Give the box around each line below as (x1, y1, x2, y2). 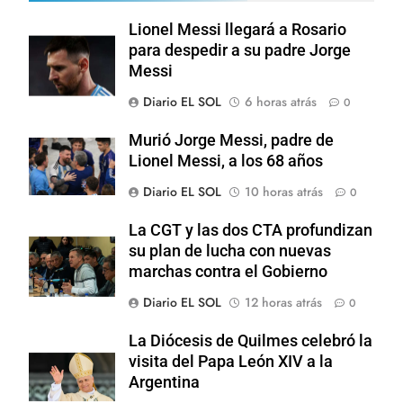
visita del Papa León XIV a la (129, 352, 333, 371)
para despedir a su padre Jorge (129, 40, 351, 59)
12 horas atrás (245, 292, 322, 311)
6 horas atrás (245, 92, 317, 111)
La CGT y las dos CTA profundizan (129, 220, 372, 239)
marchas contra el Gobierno (129, 262, 327, 281)
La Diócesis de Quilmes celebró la (129, 331, 372, 350)
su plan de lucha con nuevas (129, 241, 331, 260)
